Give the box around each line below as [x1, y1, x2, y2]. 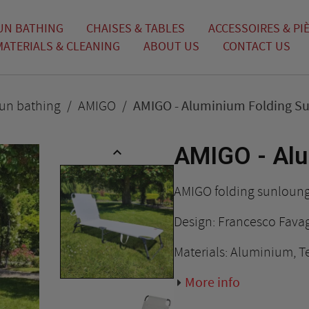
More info [185, 274, 240, 292]
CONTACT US [222, 38, 290, 54]
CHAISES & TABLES [86, 20, 186, 37]
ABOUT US [143, 38, 199, 54]
